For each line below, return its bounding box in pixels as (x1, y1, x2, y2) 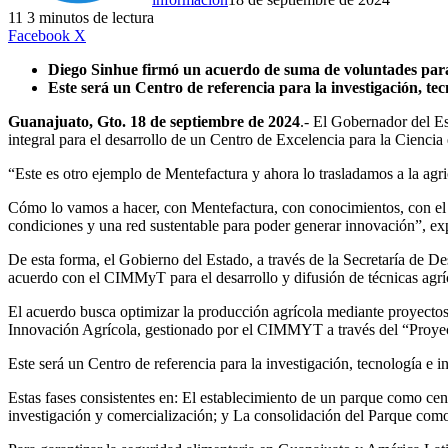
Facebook (8, 27, 70, 45)
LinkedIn (85, 26, 143, 44)
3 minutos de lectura (27, 9, 154, 27)
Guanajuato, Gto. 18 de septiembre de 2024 (8, 113, 300, 131)
